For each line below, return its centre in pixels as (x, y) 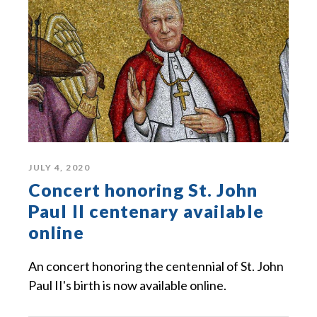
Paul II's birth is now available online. (127, 285)
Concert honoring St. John (143, 189)
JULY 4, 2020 (59, 167)
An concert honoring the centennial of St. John (156, 266)
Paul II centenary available (146, 211)
